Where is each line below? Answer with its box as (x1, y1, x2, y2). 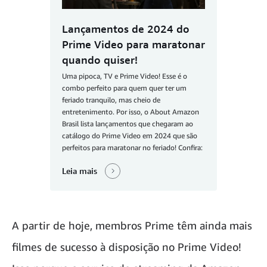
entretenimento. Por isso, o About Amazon (62, 107, 199, 116)
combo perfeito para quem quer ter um (62, 83, 187, 92)
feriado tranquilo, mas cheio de (62, 95, 160, 104)
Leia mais (62, 166, 97, 176)
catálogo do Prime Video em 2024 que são (62, 131, 197, 140)
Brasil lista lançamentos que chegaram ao (62, 119, 193, 128)
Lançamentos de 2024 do (62, 21, 190, 35)
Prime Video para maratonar (62, 37, 205, 51)
